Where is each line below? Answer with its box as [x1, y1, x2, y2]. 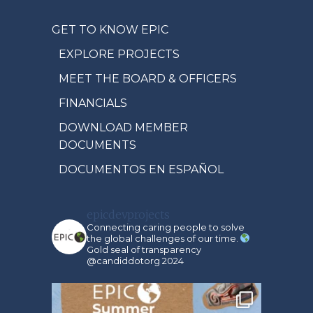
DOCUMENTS [59, 138, 136, 152]
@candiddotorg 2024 [87, 254, 184, 266]
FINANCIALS [59, 96, 127, 110]
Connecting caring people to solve [87, 221, 245, 233]
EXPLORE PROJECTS [59, 47, 180, 61]
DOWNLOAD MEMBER [59, 120, 188, 134]
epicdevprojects [87, 207, 170, 221]
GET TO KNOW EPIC [52, 22, 168, 36]
